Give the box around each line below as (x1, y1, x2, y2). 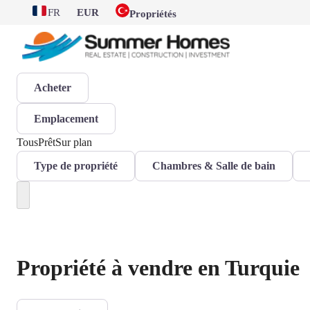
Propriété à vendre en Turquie (17, 255, 300, 280)
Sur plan (55, 136, 92, 148)
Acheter (34, 82, 71, 94)
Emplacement (34, 112, 98, 125)
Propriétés (129, 8, 176, 19)
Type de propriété (34, 159, 118, 172)
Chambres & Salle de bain (152, 159, 275, 172)
